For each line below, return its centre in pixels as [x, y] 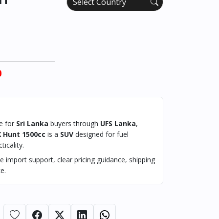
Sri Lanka [32, 123]
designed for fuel [101, 134]
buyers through [74, 123]
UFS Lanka [118, 123]
